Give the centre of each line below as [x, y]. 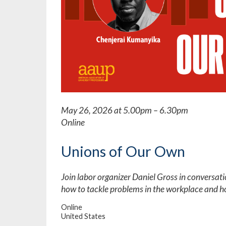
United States [83, 216]
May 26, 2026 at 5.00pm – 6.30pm [125, 110]
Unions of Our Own [123, 151]
